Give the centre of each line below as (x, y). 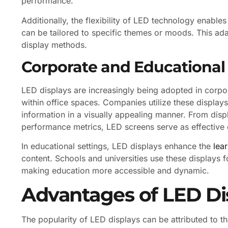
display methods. (54, 45)
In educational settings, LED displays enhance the (117, 146)
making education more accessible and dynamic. (115, 171)
